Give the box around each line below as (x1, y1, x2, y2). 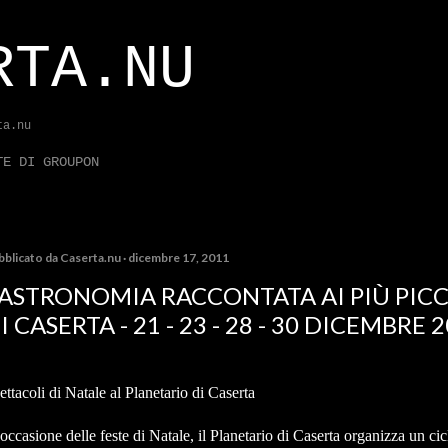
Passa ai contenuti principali (98, 13, 350, 37)
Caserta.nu (60, 250, 121, 265)
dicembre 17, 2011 (128, 250, 229, 265)
